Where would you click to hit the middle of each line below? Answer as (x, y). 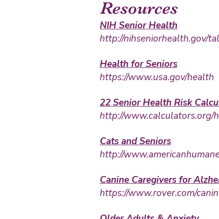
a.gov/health (188, 77)
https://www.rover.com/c (150, 193)
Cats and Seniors (135, 141)
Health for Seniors (139, 64)
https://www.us (131, 77)
